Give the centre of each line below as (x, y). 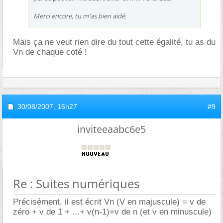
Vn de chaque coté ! (50, 52)
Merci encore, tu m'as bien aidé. (80, 16)
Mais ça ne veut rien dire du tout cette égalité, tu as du (114, 42)
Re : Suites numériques (76, 183)
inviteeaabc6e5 (111, 129)
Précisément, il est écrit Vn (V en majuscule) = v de (109, 202)
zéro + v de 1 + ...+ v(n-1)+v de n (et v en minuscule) (112, 212)
